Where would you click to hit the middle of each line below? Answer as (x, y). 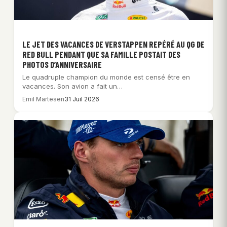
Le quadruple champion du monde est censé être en (106, 77)
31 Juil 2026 (82, 99)
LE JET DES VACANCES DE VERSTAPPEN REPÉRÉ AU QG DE (113, 44)
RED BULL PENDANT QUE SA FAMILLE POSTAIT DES (101, 54)
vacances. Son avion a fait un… (72, 86)
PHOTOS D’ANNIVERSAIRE (62, 64)
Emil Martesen (43, 99)
